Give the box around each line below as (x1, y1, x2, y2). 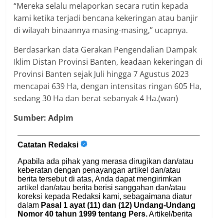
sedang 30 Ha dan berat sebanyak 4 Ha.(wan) (14, 93, 179, 104)
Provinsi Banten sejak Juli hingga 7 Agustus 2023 (14, 69, 189, 80)
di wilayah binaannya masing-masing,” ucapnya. (14, 25, 188, 36)
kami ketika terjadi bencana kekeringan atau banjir (14, 13, 199, 24)
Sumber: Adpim (14, 112, 74, 124)
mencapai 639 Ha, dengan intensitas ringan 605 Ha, (14, 81, 202, 92)
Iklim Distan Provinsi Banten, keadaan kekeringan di (14, 56, 203, 68)
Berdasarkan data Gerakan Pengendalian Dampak (14, 44, 197, 55)
